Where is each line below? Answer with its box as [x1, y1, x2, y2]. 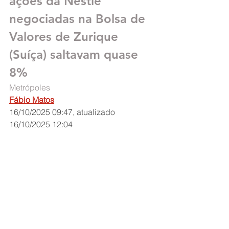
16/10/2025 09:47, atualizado [9, 107, 117, 117]
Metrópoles [9, 82, 50, 93]
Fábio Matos [9, 95, 54, 105]
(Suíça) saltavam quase [9, 47, 142, 62]
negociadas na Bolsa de [9, 11, 149, 26]
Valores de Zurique [9, 29, 122, 44]
